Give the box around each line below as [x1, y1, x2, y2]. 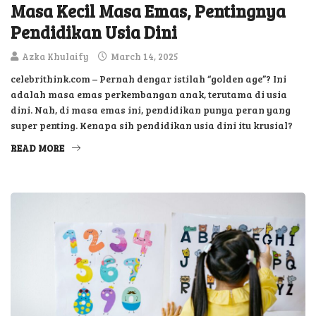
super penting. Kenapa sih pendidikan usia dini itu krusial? [11, 119, 293, 133]
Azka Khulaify [22, 50, 89, 63]
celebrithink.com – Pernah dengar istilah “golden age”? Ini [11, 72, 286, 86]
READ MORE [11, 142, 64, 155]
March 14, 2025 [109, 50, 178, 63]
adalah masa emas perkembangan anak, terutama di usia [11, 87, 287, 102]
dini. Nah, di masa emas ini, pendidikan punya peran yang [11, 103, 291, 117]
